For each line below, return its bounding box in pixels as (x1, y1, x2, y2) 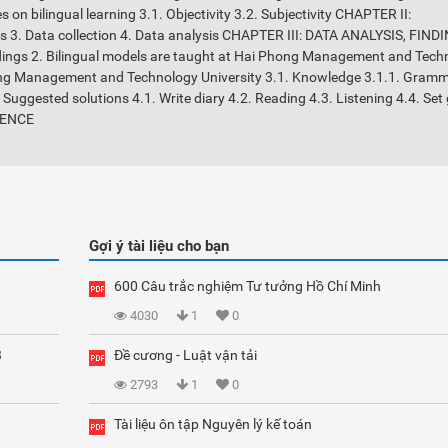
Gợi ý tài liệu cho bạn (89, 237, 229, 255)
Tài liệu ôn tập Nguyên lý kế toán (114, 416, 312, 432)
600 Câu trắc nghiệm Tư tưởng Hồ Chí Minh (114, 278, 381, 294)
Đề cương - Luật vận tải (114, 347, 257, 363)
